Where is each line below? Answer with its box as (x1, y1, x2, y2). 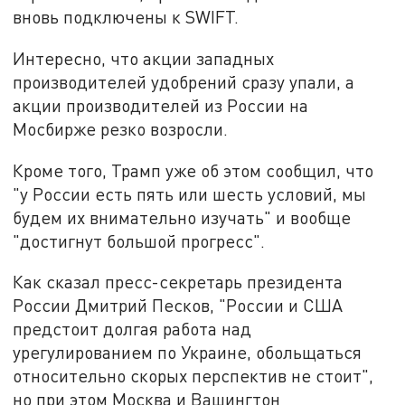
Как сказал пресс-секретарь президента (13, 271, 344, 293)
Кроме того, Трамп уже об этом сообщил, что (13, 159, 374, 181)
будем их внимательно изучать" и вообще (13, 206, 352, 228)
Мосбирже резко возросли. (13, 118, 229, 139)
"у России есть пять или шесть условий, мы (13, 183, 367, 204)
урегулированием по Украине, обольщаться (13, 342, 363, 363)
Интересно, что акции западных (13, 47, 275, 69)
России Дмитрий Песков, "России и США (13, 295, 344, 316)
